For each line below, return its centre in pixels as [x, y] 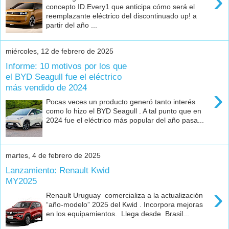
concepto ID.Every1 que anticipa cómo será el [121, 7]
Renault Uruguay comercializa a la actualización [125, 196]
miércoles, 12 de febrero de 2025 [60, 51]
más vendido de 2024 [46, 87]
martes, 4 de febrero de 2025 [53, 156]
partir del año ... [72, 25]
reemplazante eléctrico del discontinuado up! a [122, 16]
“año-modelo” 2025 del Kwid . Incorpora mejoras [125, 205]
